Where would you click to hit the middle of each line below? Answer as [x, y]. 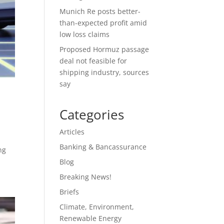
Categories [92, 114]
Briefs [69, 192]
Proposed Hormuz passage [104, 49]
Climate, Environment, [97, 207]
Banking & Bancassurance [103, 147]
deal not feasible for [93, 61]
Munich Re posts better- [100, 11]
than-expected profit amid [103, 23]
